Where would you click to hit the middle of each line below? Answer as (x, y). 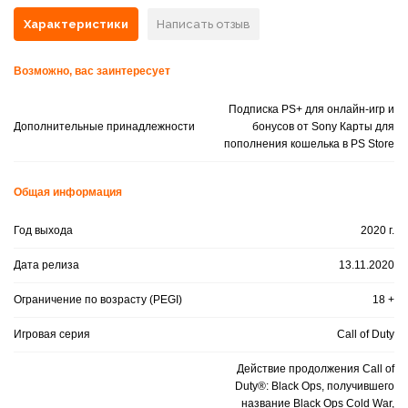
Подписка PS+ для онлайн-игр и (311, 109)
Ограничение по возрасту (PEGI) (98, 300)
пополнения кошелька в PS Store (309, 144)
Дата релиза (46, 265)
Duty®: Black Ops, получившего (315, 386)
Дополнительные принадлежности (104, 127)
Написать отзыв (204, 24)
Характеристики (76, 24)
